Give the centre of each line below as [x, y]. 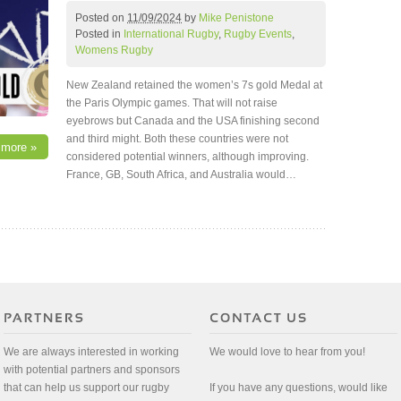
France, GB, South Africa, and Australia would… [181, 174]
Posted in [99, 34]
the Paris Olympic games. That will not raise [172, 102]
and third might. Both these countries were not [177, 138]
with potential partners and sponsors [92, 370]
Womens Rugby [114, 50]
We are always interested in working [91, 352]
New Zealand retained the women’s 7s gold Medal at [194, 85]
